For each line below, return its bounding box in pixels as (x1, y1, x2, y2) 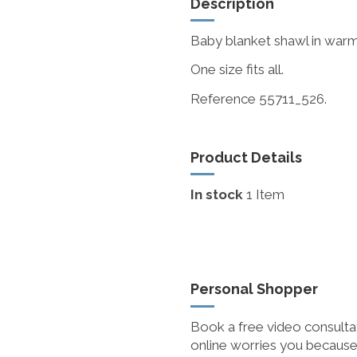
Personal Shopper (190, 280, 318, 298)
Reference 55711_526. (190, 90, 327, 107)
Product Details (190, 148, 302, 166)
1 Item (246, 186, 284, 203)
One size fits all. (190, 61, 284, 78)
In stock (190, 186, 243, 203)
